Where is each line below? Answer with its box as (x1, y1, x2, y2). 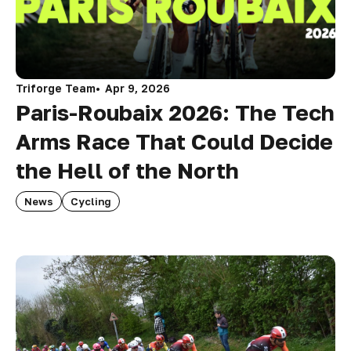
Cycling (71, 195, 111, 208)
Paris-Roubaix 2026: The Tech (16, 100, 335, 126)
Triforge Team (16, 81, 96, 96)
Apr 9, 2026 (105, 81, 170, 96)
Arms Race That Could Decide (16, 128, 333, 155)
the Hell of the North (16, 157, 239, 184)
